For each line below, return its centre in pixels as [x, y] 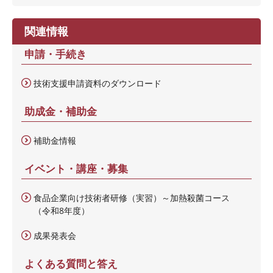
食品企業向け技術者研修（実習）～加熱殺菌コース [132, 197]
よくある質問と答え [71, 263]
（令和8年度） [62, 210]
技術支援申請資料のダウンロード [97, 83]
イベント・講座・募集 [76, 168]
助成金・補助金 [61, 111]
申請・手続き [55, 54]
